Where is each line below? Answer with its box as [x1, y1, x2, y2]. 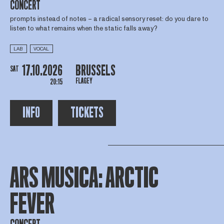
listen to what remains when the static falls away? [9, 23, 157, 33]
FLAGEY [75, 76, 92, 85]
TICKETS [70, 105, 103, 121]
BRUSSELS [75, 62, 115, 78]
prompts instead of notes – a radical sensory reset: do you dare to [9, 14, 208, 23]
